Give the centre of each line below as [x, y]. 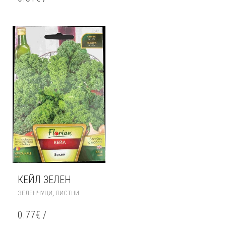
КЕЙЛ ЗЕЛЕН [44, 180]
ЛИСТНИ [67, 193]
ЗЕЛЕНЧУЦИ [35, 193]
